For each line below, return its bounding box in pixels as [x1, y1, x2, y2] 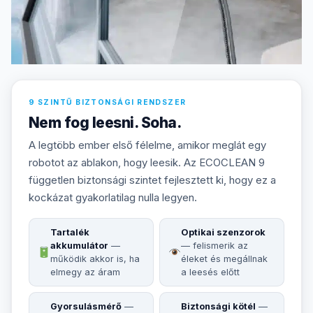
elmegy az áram [50, 267, 121, 278]
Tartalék [50, 227, 90, 238]
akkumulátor [50, 240, 109, 252]
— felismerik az [181, 240, 249, 252]
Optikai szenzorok [181, 227, 266, 238]
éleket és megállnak [181, 254, 268, 265]
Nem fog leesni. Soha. [29, 114, 182, 132]
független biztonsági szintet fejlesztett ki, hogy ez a [29, 174, 276, 187]
